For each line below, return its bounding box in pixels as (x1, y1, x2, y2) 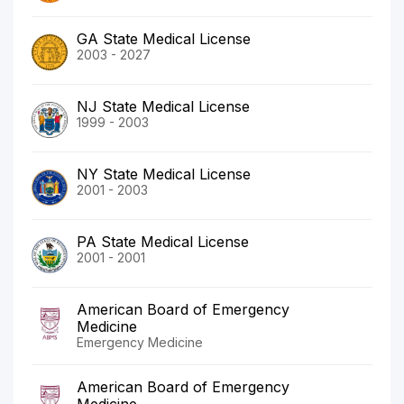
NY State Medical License (77, 164, 251, 183)
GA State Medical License (77, 29, 251, 48)
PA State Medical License (77, 232, 249, 251)
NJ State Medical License (77, 96, 250, 115)
